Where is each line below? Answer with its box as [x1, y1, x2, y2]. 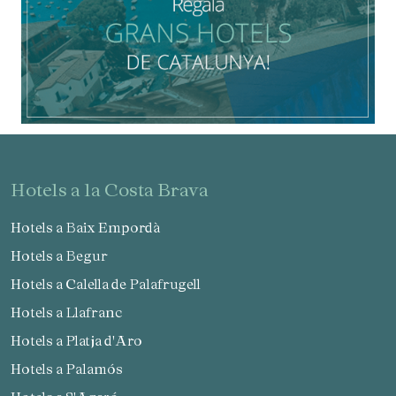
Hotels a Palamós [21, 361, 123, 377]
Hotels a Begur [21, 247, 108, 264]
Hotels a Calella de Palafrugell [21, 276, 201, 293]
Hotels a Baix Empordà [21, 219, 160, 236]
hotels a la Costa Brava [26, 179, 209, 201]
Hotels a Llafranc [21, 304, 123, 321]
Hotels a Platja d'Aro [21, 332, 142, 349]
